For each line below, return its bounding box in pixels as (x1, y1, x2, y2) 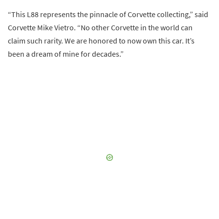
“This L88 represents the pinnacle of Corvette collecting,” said (8, 9, 208, 20)
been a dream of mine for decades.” (8, 49, 124, 59)
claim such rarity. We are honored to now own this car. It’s (8, 36, 195, 46)
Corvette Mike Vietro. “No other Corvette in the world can (8, 22, 193, 33)
